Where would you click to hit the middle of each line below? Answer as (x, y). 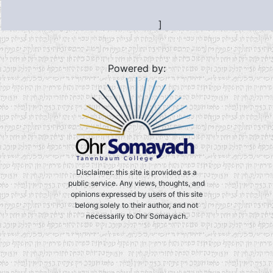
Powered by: (136, 68)
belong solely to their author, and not (136, 205)
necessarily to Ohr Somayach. (136, 216)
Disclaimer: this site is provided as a (136, 172)
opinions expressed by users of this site (136, 194)
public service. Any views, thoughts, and (136, 183)
